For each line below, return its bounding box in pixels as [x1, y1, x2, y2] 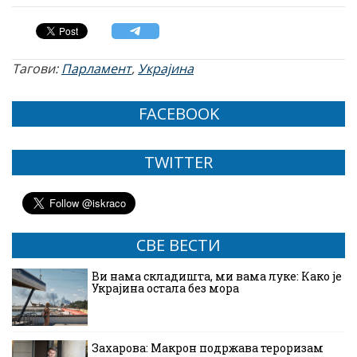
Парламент [61, 60, 131, 78]
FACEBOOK [138, 103, 219, 125]
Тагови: [12, 60, 61, 78]
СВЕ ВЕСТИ [136, 234, 221, 257]
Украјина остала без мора [92, 280, 239, 296]
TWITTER [144, 151, 213, 174]
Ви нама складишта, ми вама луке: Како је [92, 269, 342, 284]
